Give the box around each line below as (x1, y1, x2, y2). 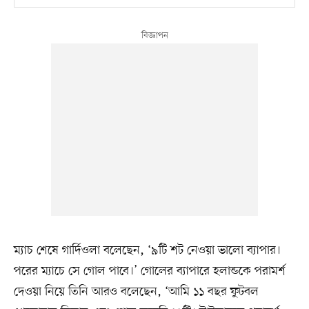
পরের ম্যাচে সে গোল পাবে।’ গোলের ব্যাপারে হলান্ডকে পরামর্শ (13, 263, 286, 280)
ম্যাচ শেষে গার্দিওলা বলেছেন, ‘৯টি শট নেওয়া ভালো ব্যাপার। (13, 242, 281, 259)
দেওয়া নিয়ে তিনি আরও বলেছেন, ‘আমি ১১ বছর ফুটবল (13, 283, 259, 301)
